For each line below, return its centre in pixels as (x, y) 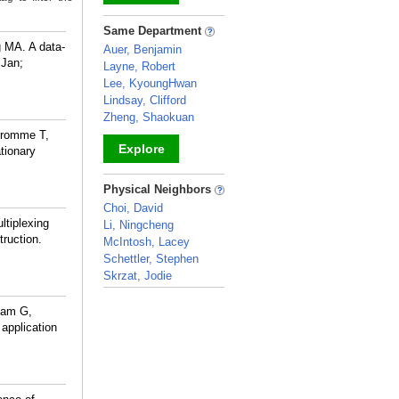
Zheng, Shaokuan (149, 117)
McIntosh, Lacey (147, 242)
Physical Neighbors (159, 189)
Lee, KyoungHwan (150, 83)
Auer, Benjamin (142, 49)
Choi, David (133, 208)
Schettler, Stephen (151, 259)
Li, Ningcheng (138, 225)
